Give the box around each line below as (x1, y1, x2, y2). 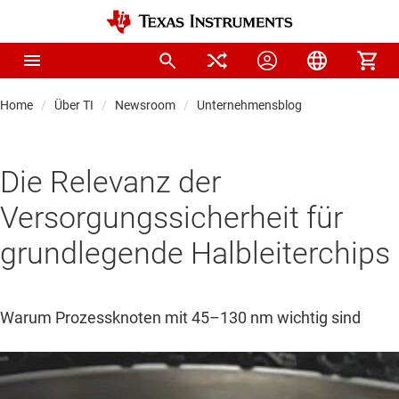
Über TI (54, 98, 94, 112)
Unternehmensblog (197, 98, 302, 112)
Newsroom (115, 98, 175, 112)
